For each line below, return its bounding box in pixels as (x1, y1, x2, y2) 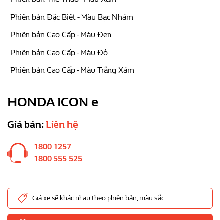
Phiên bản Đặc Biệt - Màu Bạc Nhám (10, 12, 133, 22)
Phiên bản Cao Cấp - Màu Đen (10, 30, 111, 39)
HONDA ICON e (7, 94, 98, 110)
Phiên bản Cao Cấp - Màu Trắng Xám (10, 65, 134, 75)
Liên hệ (46, 119, 78, 130)
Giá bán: (7, 119, 46, 130)
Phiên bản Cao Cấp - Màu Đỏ (10, 48, 108, 57)
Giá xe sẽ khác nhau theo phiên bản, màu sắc (32, 194, 164, 202)
